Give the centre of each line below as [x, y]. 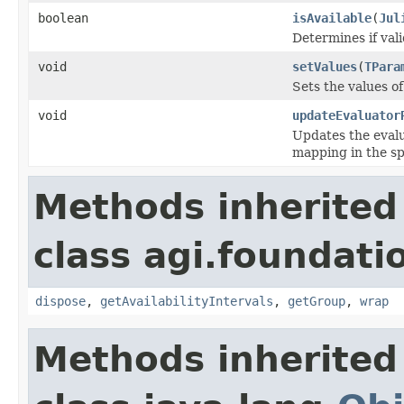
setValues [325, 66]
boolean [63, 18]
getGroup [317, 301]
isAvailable [332, 18]
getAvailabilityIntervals [187, 301]
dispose [60, 301]
